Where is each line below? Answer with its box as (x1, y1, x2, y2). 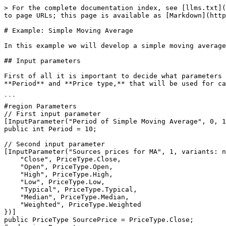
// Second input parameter (4, 140, 105, 148)
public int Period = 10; (4, 125, 97, 133)
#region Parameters (4, 102, 77, 110)
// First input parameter (4, 110, 101, 118)
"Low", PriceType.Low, (4, 178, 20, 186)
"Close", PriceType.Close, (4, 155, 20, 163)
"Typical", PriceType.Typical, (4, 186, 20, 193)
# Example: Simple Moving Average (4, 27, 133, 34)
